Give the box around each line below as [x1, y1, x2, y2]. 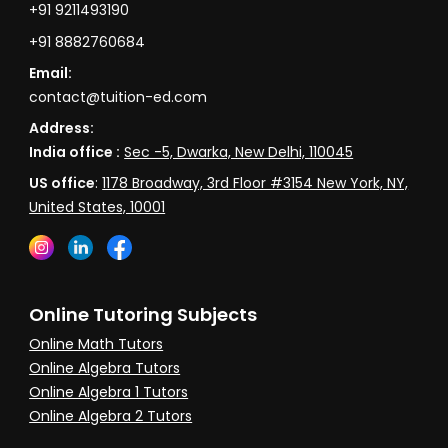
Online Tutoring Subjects [29, 301, 258, 327]
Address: [29, 118, 95, 139]
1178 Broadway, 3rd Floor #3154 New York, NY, [102, 173, 409, 194]
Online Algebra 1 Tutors [29, 381, 189, 402]
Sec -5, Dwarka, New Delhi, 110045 [124, 142, 354, 163]
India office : [29, 142, 121, 163]
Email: [29, 62, 73, 83]
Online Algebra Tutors [29, 357, 181, 378]
